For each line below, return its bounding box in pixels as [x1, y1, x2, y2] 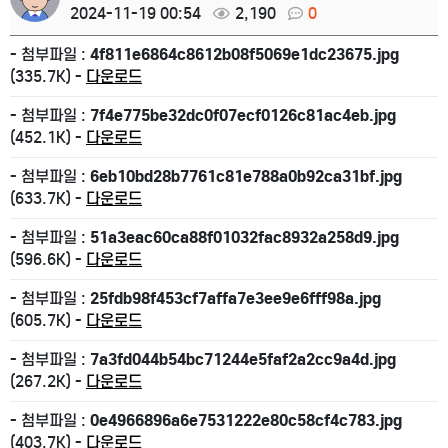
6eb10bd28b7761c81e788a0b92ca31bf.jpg [90, 166, 402, 186]
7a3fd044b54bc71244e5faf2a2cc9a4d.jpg [90, 349, 396, 369]
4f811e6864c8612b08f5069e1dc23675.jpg [90, 44, 399, 64]
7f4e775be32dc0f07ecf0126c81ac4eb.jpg [90, 105, 396, 125]
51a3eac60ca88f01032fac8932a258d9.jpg [90, 227, 399, 247]
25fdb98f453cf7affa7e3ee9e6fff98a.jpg [90, 288, 381, 308]
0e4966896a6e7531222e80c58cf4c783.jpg [90, 410, 402, 430]
